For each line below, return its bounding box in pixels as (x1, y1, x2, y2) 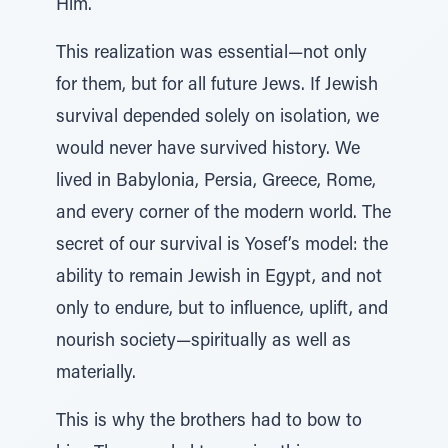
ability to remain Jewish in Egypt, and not (56, 269, 382, 287)
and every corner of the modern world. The (56, 205, 391, 223)
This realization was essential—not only (56, 45, 367, 63)
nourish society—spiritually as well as (56, 333, 351, 351)
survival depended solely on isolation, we (56, 109, 379, 127)
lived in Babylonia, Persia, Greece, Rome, (56, 173, 376, 191)
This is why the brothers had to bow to (56, 413, 362, 431)
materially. (56, 365, 136, 383)
